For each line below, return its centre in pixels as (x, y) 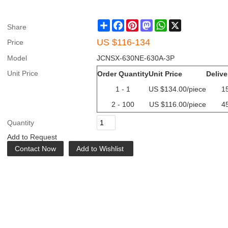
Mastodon (169, 23)
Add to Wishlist (100, 149)
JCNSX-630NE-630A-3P (136, 58)
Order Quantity (123, 74)
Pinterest (153, 23)
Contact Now (35, 149)
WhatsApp (183, 23)
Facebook (140, 23)
